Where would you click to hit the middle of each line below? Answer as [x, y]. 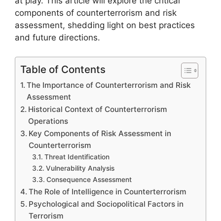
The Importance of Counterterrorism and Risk [109, 85]
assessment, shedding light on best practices [105, 25]
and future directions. [57, 37]
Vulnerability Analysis [80, 168]
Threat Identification [77, 157]
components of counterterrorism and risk [96, 13]
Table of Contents [63, 69]
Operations [48, 121]
